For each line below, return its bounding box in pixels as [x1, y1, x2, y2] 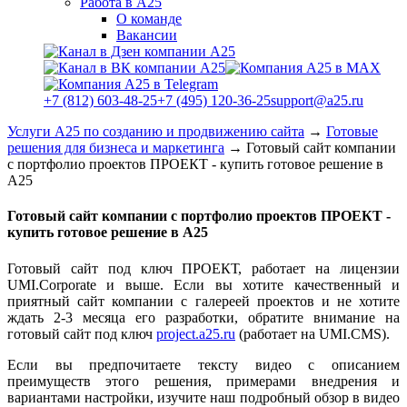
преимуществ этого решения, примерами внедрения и [7, 372, 400, 389]
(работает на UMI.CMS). [235, 325, 390, 342]
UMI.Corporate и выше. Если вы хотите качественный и [7, 276, 400, 293]
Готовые [326, 124, 378, 139]
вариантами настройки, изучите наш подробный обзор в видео [7, 389, 400, 405]
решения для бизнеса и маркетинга [7, 140, 224, 155]
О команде [116, 11, 182, 26]
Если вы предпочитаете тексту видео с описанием [7, 356, 400, 372]
